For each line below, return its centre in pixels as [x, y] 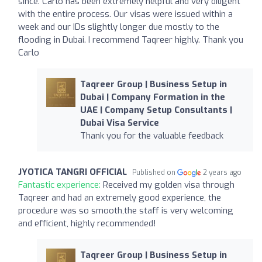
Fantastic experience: [61, 185]
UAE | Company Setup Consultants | [156, 110]
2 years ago [223, 172]
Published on [155, 172]
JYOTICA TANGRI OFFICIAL [73, 172]
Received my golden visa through [169, 185]
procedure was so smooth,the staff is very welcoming [126, 210]
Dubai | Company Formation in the [152, 97]
